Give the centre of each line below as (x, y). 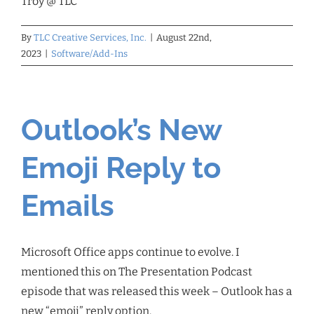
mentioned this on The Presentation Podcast (137, 272)
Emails (68, 206)
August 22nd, (184, 38)
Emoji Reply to (121, 168)
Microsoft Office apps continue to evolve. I (130, 252)
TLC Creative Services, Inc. (90, 38)
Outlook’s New (121, 130)
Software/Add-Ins (89, 54)
